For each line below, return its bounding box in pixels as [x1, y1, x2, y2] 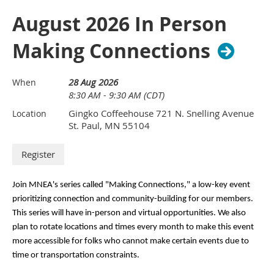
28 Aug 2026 [68, 76, 118, 89]
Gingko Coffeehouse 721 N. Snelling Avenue [68, 107, 254, 120]
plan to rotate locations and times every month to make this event [12, 223, 254, 232]
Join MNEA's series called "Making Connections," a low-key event [12, 180, 250, 190]
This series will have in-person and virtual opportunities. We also [12, 209, 246, 218]
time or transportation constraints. [12, 251, 139, 261]
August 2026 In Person [12, 10, 227, 38]
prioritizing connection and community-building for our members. [12, 194, 253, 204]
